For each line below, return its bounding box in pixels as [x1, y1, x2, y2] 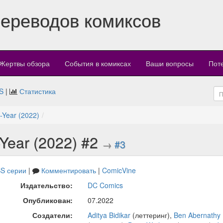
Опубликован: [22, 195, 73, 206]
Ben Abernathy [173, 210, 221, 221]
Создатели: [32, 210, 73, 221]
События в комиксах [65, 58, 131, 69]
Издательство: [20, 180, 73, 191]
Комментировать [41, 165, 96, 176]
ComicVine [102, 165, 136, 176]
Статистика [19, 86, 56, 97]
